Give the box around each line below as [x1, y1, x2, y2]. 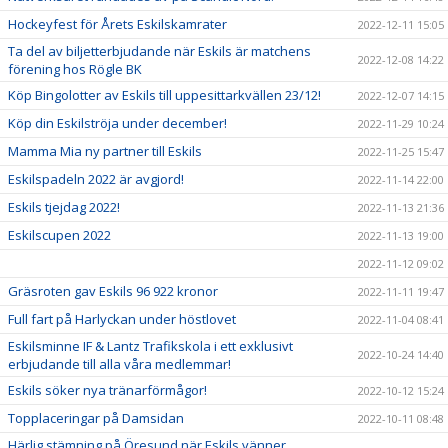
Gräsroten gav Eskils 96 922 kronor [8, 281, 218, 300]
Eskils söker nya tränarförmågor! [8, 380, 207, 399]
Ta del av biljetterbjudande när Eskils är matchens [8, 41, 311, 60]
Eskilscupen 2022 [8, 225, 111, 244]
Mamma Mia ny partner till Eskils [8, 141, 202, 160]
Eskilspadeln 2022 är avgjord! [8, 169, 184, 188]
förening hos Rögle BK [8, 59, 142, 78]
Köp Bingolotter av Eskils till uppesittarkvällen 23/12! [8, 85, 321, 104]
